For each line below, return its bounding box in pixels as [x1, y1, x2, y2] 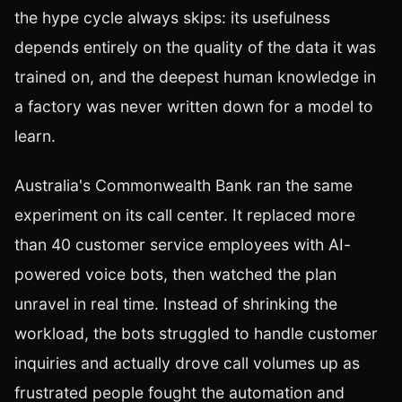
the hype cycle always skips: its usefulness [14, 8, 330, 28]
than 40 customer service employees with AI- [14, 235, 351, 255]
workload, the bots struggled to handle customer [14, 324, 378, 344]
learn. [14, 127, 56, 146]
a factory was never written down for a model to [14, 97, 373, 117]
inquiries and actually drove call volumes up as [14, 354, 360, 373]
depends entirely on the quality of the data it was [14, 38, 376, 57]
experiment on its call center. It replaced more [14, 205, 355, 225]
